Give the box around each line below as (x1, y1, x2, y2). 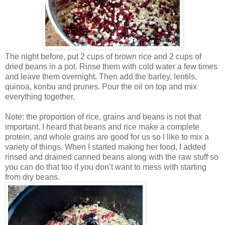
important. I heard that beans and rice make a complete (5, 122, 199, 131)
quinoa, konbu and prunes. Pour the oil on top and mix (5, 82, 197, 91)
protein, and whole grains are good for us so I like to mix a (5, 132, 209, 141)
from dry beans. (5, 172, 60, 181)
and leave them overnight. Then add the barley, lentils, (5, 72, 197, 81)
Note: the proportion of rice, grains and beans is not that (5, 112, 201, 121)
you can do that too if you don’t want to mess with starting (5, 162, 206, 171)
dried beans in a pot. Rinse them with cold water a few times (5, 62, 217, 71)
